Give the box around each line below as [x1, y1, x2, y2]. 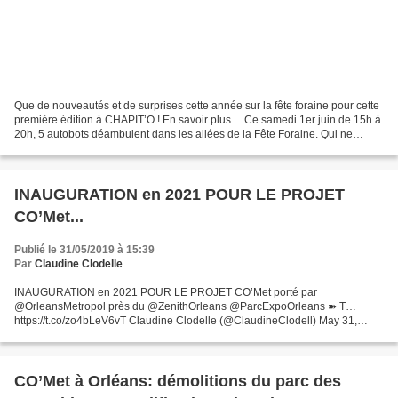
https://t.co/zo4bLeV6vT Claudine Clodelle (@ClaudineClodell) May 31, [14, 314, 357, 327]
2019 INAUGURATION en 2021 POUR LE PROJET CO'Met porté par [14, 328, 344, 341]
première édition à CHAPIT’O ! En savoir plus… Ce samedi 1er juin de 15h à [14, 113, 381, 126]
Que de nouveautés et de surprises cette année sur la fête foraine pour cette [14, 99, 379, 112]
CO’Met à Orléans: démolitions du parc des [14, 371, 341, 390]
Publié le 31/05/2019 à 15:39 [14, 243, 155, 256]
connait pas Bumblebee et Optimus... [14, 141, 191, 155]
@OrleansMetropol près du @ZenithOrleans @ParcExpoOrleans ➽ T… [14, 299, 356, 313]
